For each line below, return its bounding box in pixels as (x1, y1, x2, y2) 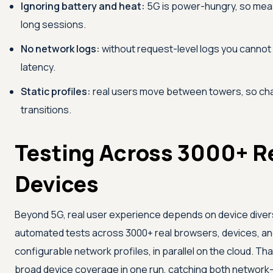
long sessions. (21, 18, 86, 32)
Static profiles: (21, 85, 91, 99)
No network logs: (21, 42, 100, 56)
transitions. (21, 103, 71, 117)
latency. (21, 60, 55, 74)
